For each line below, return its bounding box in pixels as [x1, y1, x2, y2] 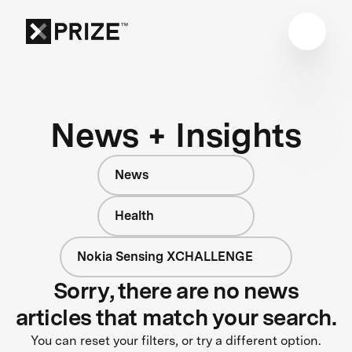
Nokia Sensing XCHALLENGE [77, 248, 254, 264]
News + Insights [50, 114, 302, 155]
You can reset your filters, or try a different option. [31, 332, 321, 348]
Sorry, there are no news [53, 277, 299, 304]
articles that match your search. [15, 303, 337, 331]
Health [115, 207, 154, 223]
